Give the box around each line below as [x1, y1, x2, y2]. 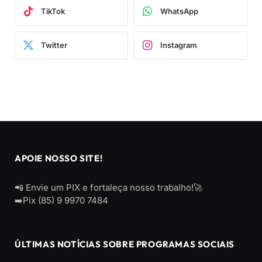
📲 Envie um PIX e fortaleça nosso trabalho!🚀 [15, 181, 202, 193]
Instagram [160, 40, 197, 50]
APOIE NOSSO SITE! [15, 152, 103, 164]
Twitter [41, 40, 67, 50]
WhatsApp [160, 6, 198, 16]
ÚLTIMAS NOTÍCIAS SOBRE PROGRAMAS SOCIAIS [15, 238, 235, 250]
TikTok [41, 6, 65, 16]
